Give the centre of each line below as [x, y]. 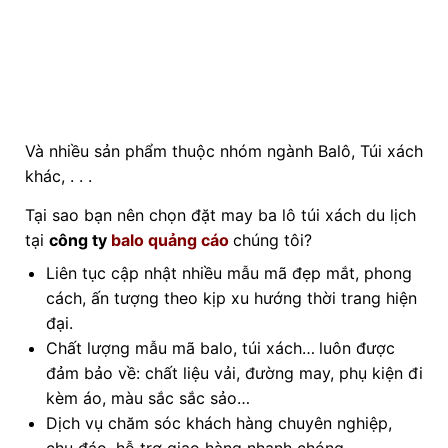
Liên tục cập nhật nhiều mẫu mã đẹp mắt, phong [228, 272]
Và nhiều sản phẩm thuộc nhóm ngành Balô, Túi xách [223, 150]
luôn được [356, 347]
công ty [79, 239]
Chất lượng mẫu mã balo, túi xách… [180, 347]
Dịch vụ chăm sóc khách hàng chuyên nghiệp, [218, 422]
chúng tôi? [272, 239]
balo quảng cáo [171, 239]
